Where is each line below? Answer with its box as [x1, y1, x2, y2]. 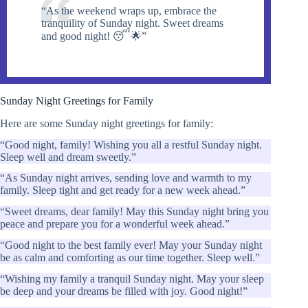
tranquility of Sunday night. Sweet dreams [41, 17, 223, 30]
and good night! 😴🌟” [41, 30, 146, 43]
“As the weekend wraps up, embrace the [41, 5, 217, 17]
